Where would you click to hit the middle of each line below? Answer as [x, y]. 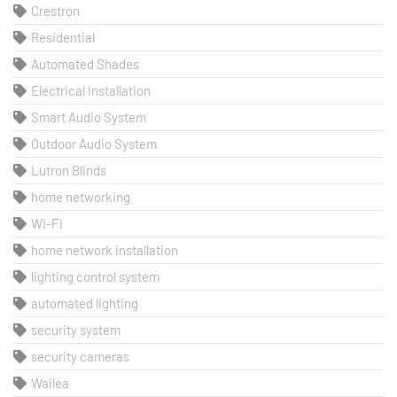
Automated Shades [85, 64]
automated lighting [85, 304]
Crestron [55, 11]
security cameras [80, 357]
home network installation [105, 250]
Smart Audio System [89, 117]
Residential [63, 38]
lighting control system [95, 277]
